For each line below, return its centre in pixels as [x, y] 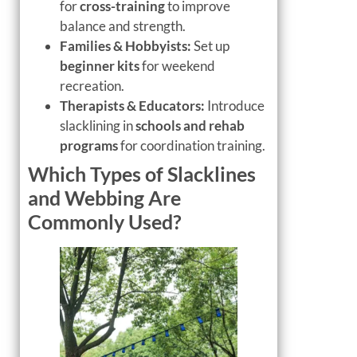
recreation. [92, 85]
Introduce [235, 105]
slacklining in [98, 125]
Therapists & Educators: [132, 105]
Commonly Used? [105, 221]
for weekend [177, 65]
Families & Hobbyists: [126, 45]
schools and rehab [190, 125]
